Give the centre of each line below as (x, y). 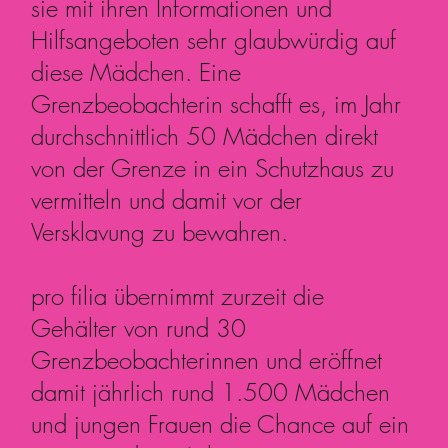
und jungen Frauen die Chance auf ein (220, 423)
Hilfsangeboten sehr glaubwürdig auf (214, 39)
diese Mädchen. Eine (136, 71)
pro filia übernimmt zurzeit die (178, 295)
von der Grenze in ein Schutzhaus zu (213, 167)
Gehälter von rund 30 (139, 327)
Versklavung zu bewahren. (160, 231)
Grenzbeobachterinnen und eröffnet (207, 359)
